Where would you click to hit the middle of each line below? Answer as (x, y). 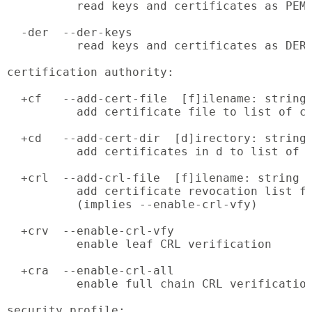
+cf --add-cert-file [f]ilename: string (157, 99)
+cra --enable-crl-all (91, 271)
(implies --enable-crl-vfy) (132, 205)
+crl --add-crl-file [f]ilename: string (153, 178)
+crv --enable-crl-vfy (91, 231)
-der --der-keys (70, 33)
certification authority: (91, 72)
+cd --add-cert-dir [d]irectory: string (157, 139)
